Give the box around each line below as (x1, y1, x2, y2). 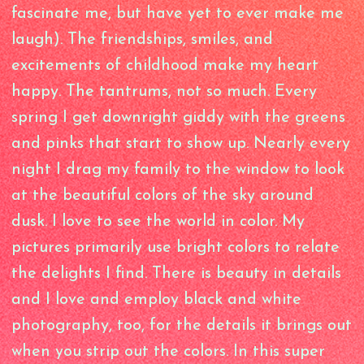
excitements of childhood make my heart (11, 58, 318, 74)
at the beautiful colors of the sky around (11, 188, 314, 204)
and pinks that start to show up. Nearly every (11, 136, 350, 152)
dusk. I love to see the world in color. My (11, 214, 305, 230)
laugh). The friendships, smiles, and (11, 32, 273, 48)
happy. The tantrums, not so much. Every (11, 84, 317, 100)
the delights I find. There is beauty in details (11, 266, 341, 282)
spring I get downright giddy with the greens (11, 110, 345, 126)
